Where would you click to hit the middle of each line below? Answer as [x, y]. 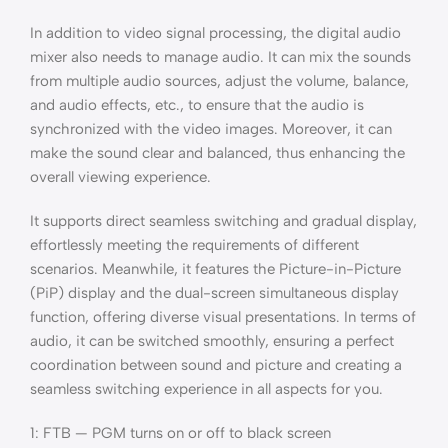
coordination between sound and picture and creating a [216, 365]
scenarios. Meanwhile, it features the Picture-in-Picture [215, 269]
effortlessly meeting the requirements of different [194, 245]
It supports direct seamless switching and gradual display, [223, 221]
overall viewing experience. [120, 177]
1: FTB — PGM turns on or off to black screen [180, 433]
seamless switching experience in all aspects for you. [206, 389]
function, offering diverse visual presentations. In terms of [223, 317]
